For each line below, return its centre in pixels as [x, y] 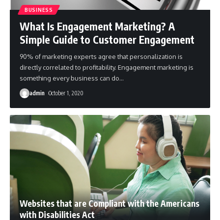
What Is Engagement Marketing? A [97, 27]
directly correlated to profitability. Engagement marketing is [107, 68]
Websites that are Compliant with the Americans [110, 204]
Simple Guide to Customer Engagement [107, 40]
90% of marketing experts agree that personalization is [101, 57]
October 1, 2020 [66, 93]
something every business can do [69, 78]
